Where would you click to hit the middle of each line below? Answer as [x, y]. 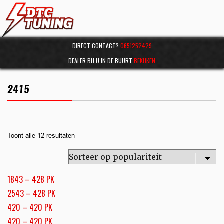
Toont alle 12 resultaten [41, 135]
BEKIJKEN [145, 60]
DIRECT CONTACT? [96, 45]
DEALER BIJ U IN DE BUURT [101, 60]
